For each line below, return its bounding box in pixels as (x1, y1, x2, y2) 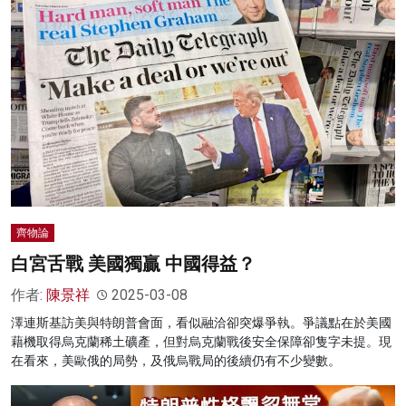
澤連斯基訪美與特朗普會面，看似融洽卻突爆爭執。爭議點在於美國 (11, 315, 391, 331)
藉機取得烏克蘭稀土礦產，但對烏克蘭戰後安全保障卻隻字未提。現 (11, 334, 391, 350)
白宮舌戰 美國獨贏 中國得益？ (11, 253, 256, 275)
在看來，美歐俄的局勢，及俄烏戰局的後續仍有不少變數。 (11, 353, 341, 369)
